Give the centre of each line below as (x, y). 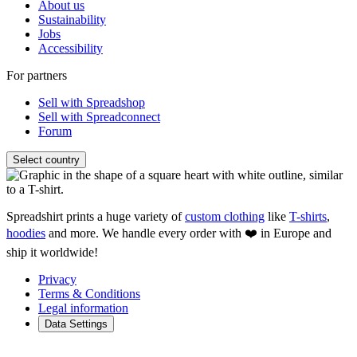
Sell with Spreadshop (92, 103)
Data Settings (76, 324)
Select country (46, 160)
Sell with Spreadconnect (99, 117)
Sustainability (72, 20)
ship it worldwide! (52, 253)
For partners (37, 76)
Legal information (83, 308)
